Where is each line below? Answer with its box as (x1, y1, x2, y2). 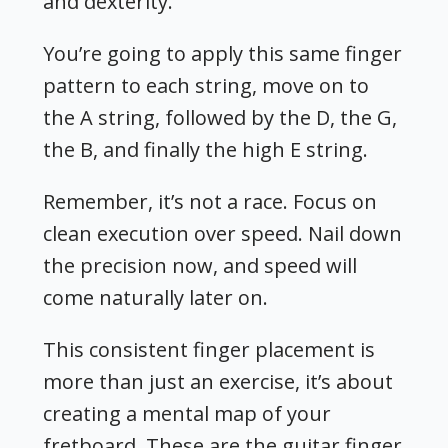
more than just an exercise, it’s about (43, 368, 394, 396)
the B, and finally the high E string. (43, 136, 369, 164)
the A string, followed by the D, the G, (43, 104, 398, 132)
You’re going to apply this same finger (43, 40, 403, 68)
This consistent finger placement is (43, 336, 376, 364)
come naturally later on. (43, 284, 269, 312)
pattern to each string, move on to (43, 72, 370, 100)
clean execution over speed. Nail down (43, 220, 403, 248)
